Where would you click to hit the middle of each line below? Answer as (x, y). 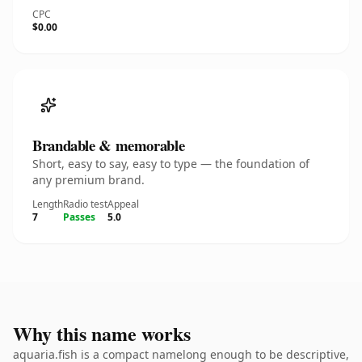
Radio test (85, 204)
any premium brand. (88, 180)
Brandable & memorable (109, 145)
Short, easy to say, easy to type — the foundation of (171, 164)
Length (48, 204)
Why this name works (102, 333)
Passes (79, 217)
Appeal (123, 204)
